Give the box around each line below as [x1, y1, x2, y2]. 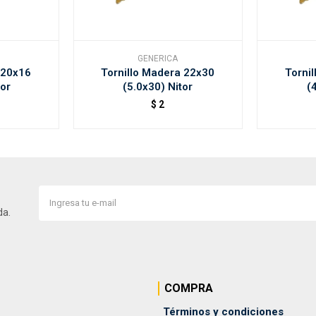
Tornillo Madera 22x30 [101, 66, 215, 79]
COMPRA [164, 281, 213, 295]
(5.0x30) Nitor [123, 80, 193, 93]
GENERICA [138, 53, 178, 63]
